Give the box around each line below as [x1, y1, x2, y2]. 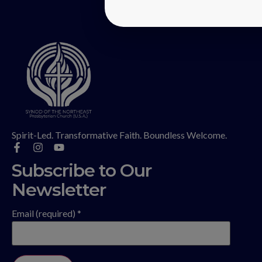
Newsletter [12, 178, 106, 201]
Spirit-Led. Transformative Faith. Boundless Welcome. [12, 129, 227, 140]
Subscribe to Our [12, 159, 151, 181]
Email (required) [12, 207, 77, 219]
